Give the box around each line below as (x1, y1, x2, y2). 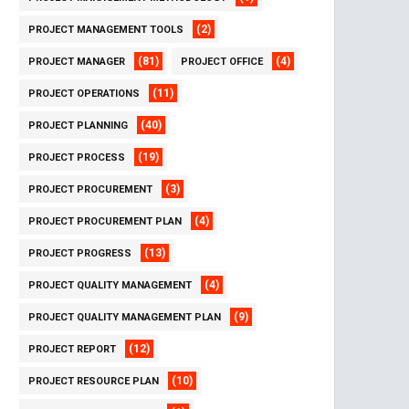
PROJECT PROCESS (28, 152, 125, 163)
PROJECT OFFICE (181, 56, 263, 68)
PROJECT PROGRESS (28, 247, 131, 259)
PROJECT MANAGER (28, 56, 125, 68)
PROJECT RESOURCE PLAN (28, 375, 159, 387)
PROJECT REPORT (28, 343, 116, 355)
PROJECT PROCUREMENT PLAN (28, 215, 182, 227)
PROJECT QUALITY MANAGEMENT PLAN (28, 311, 221, 323)
